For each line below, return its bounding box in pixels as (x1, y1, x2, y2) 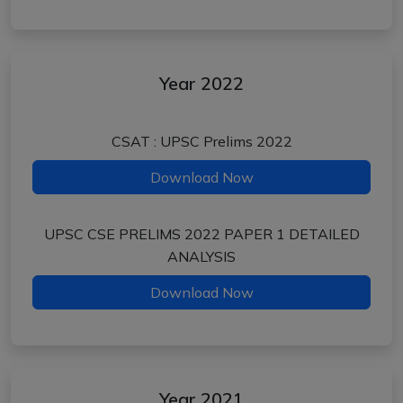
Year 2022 (159, 72, 244, 94)
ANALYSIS (167, 247, 236, 265)
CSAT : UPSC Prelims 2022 (111, 132, 292, 150)
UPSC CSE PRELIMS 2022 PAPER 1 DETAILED (43, 225, 360, 243)
